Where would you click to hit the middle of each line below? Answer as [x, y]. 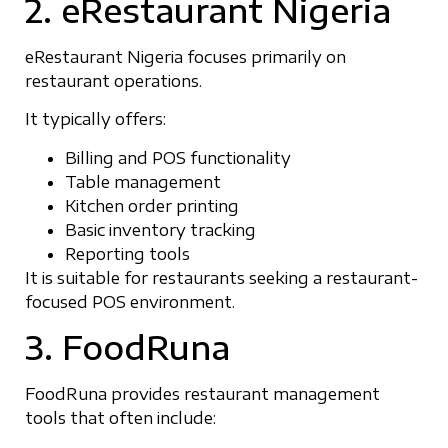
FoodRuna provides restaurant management [202, 394]
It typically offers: [95, 119]
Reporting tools [127, 253]
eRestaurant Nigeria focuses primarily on [185, 57]
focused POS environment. [130, 301]
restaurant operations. [113, 81]
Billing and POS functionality [178, 157]
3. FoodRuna [127, 347]
